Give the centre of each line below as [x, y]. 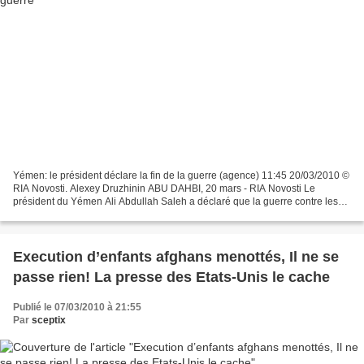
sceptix [49, 320]
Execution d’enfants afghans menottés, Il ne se [176, 256]
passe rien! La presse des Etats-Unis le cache [171, 277]
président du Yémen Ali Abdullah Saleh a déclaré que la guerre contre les [175, 201]
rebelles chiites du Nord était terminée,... [102, 214]
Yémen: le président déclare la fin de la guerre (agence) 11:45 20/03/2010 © [181, 175]
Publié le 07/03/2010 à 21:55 [77, 307]
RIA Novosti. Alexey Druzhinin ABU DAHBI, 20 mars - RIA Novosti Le [164, 188]
